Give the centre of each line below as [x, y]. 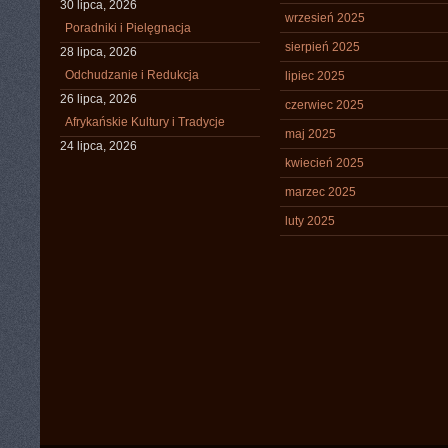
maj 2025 [310, 134]
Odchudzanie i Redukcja [132, 75]
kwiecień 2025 [324, 163]
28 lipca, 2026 [98, 52]
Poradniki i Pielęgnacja [128, 28]
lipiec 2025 [315, 76]
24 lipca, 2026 [98, 146]
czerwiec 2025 [324, 105]
